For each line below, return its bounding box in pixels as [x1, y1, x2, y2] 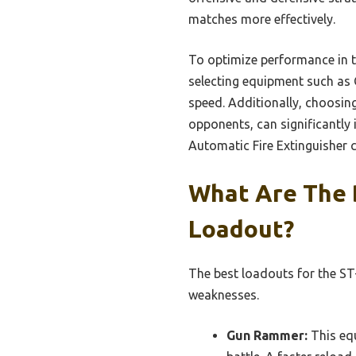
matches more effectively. [188, 11, 335, 26]
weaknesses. [188, 287, 259, 302]
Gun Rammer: [226, 327, 308, 342]
